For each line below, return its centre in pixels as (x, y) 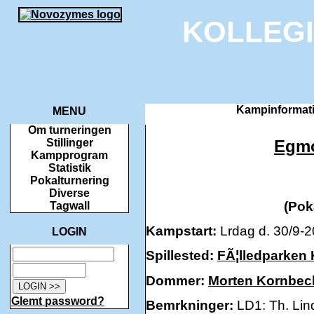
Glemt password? (58, 301)
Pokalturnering (69, 180)
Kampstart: (181, 231)
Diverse (69, 193)
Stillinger (69, 143)
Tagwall (69, 206)
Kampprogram (69, 155)
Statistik (69, 168)
